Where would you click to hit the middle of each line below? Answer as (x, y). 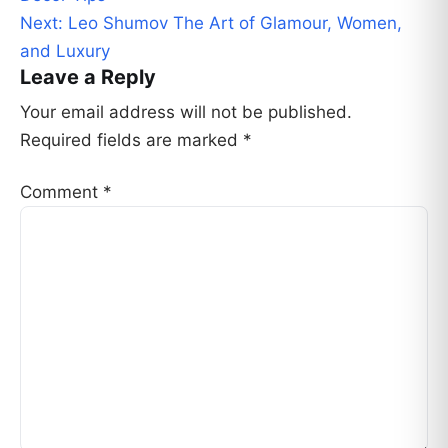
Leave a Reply (88, 76)
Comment (61, 192)
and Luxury (65, 50)
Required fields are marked (131, 140)
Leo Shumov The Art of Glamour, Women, (235, 22)
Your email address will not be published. (186, 112)
